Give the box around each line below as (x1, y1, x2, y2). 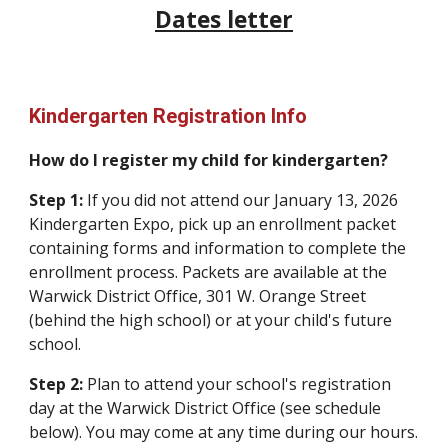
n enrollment (245, 213, 347, 235)
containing (29, 237, 114, 259)
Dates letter (155, 4, 293, 35)
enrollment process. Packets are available (29, 261, 344, 283)
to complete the (284, 237, 407, 259)
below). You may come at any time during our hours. (29, 421, 419, 443)
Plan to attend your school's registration (83, 373, 392, 395)
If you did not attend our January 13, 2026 (87, 189, 399, 211)
